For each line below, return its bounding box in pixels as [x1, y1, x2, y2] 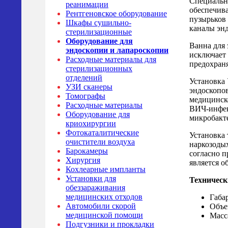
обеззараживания [66, 183, 125, 192]
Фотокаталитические [66, 128, 139, 137]
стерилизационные [66, 27, 132, 36]
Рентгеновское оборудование [66, 9, 167, 18]
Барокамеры [66, 147, 108, 155]
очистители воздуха [66, 137, 135, 146]
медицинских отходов [66, 192, 142, 201]
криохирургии [66, 119, 116, 128]
